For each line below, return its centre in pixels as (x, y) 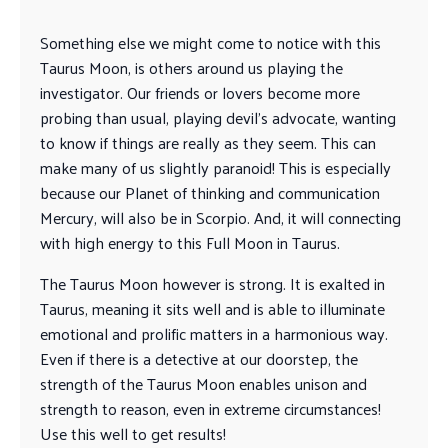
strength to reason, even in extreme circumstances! (210, 409)
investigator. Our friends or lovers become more (200, 93)
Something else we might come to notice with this (210, 43)
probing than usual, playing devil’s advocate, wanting (218, 118)
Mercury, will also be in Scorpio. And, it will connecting (220, 218)
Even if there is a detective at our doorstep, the (199, 359)
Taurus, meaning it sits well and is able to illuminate (212, 309)
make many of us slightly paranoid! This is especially (215, 168)
